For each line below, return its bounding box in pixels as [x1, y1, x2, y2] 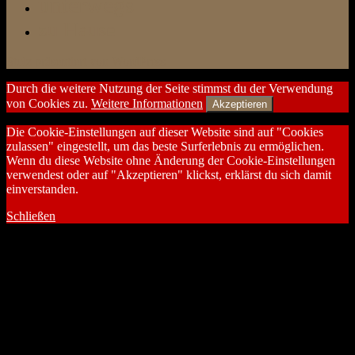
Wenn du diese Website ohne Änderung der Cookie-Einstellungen [6, 154, 335, 168]
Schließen [6, 209, 55, 223]
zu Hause [38, 18, 116, 42]
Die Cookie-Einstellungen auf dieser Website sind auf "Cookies [6, 125, 323, 139]
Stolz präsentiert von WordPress [6, 55, 166, 69]
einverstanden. [6, 182, 78, 197]
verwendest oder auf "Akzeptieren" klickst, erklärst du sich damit [6, 168, 331, 182]
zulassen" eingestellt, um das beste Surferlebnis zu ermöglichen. [6, 139, 324, 154]
